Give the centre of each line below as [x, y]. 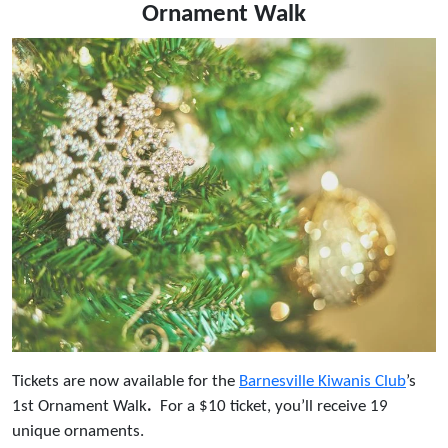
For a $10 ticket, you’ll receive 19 [272, 406]
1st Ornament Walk [79, 406]
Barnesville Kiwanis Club [322, 381]
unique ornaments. [84, 431]
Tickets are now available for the [125, 381]
